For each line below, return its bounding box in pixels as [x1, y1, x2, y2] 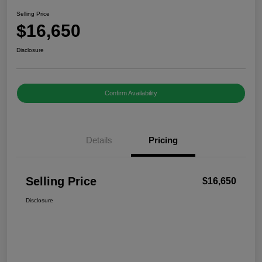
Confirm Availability [105, 89, 157, 97]
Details [85, 135, 112, 146]
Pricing [149, 135, 178, 146]
